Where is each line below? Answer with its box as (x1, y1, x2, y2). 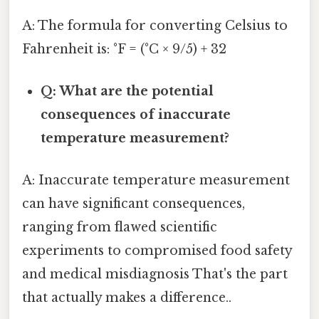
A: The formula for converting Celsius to (22, 17, 288, 33)
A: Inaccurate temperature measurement (22, 172, 290, 189)
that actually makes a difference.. (22, 290, 231, 306)
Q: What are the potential (41, 83, 214, 99)
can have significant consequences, (22, 196, 245, 212)
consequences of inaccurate (41, 106, 231, 122)
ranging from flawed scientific (22, 219, 217, 236)
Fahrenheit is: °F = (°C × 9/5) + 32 (22, 41, 226, 57)
